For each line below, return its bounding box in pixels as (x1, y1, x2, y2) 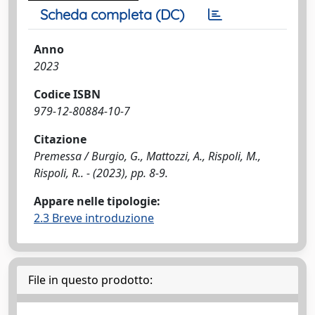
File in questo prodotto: (28, 271, 153, 288)
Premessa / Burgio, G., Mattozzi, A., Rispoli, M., (34, 148, 261, 164)
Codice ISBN (34, 86, 101, 102)
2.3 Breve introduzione (34, 210, 154, 226)
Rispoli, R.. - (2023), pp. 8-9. (34, 165, 168, 181)
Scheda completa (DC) (40, 5, 184, 23)
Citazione (34, 131, 86, 147)
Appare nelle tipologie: (34, 193, 160, 209)
